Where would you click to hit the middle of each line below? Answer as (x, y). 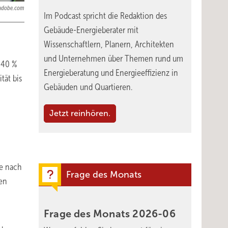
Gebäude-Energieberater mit (91, 30)
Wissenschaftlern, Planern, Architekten (109, 44)
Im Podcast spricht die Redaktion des (105, 16)
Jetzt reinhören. (80, 113)
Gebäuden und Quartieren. (88, 87)
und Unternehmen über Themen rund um (113, 59)
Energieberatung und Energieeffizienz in (111, 73)
